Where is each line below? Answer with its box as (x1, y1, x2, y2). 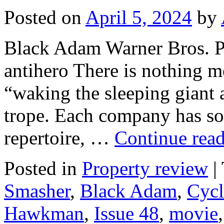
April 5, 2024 (85, 6, 192, 28)
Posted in (4, 157, 77, 179)
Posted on (4, 6, 81, 28)
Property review (82, 157, 208, 179)
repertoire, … (4, 126, 114, 148)
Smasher (4, 179, 70, 201)
